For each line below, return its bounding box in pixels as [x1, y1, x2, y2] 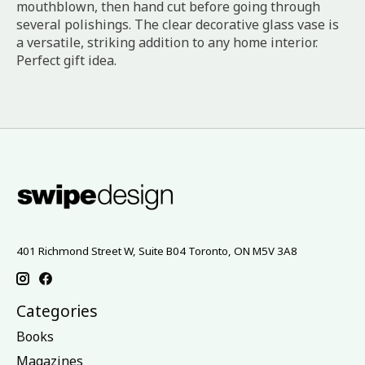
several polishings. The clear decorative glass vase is [16, 15, 339, 34]
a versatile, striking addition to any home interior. [16, 33, 318, 52]
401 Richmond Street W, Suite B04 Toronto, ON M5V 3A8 [16, 244, 297, 259]
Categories [16, 299, 98, 322]
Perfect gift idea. [16, 51, 117, 70]
